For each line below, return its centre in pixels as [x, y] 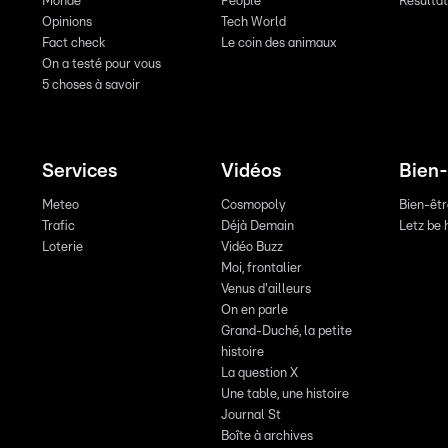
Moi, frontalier [261, 268]
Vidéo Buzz [251, 247]
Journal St [250, 415]
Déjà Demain [257, 226]
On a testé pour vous [101, 64]
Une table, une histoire [284, 394]
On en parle [254, 310]
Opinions [67, 22]
